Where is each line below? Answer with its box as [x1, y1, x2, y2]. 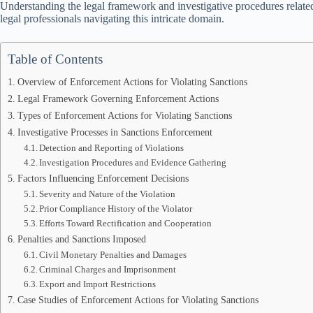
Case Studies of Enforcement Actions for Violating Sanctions [17, 294, 259, 305]
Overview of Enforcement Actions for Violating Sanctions [17, 76, 247, 87]
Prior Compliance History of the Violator [39, 203, 193, 214]
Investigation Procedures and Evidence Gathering [39, 157, 227, 168]
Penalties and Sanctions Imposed [17, 233, 146, 245]
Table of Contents [8, 52, 103, 66]
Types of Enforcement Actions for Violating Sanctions [17, 110, 232, 121]
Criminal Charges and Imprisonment [39, 264, 177, 275]
